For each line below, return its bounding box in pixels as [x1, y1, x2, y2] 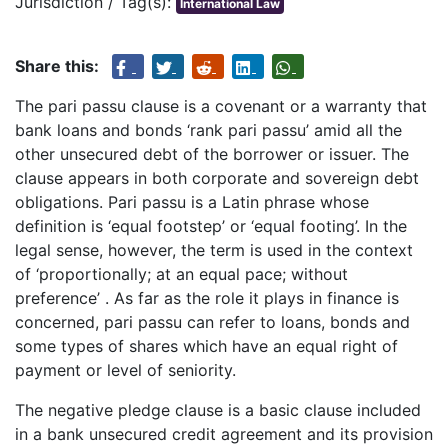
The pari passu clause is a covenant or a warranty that [15, 96, 427, 117]
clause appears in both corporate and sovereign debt [15, 168, 419, 189]
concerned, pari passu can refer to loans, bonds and [15, 312, 410, 333]
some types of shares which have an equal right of [15, 336, 398, 357]
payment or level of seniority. [15, 360, 236, 381]
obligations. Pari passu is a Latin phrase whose [15, 192, 369, 213]
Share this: [15, 56, 99, 77]
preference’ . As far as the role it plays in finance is [15, 288, 399, 309]
